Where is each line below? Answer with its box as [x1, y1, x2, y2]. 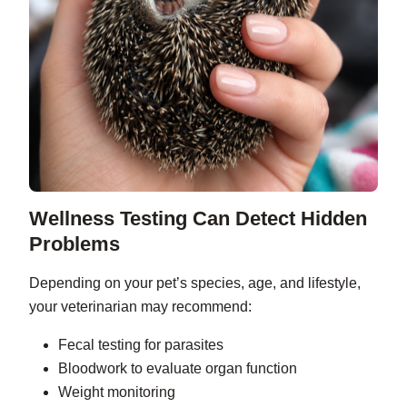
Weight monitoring [58, 384, 175, 401]
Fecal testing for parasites [58, 337, 223, 353]
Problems [29, 233, 120, 256]
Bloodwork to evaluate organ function [58, 361, 297, 377]
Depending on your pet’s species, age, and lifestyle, [29, 275, 361, 292]
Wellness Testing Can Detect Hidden [29, 207, 367, 231]
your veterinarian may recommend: [29, 299, 252, 315]
